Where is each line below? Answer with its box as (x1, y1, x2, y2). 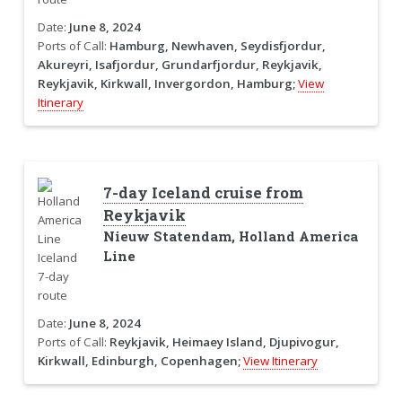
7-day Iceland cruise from (102, 182, 303, 203)
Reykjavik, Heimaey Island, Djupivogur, (109, 333, 339, 350)
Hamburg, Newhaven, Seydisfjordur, (109, 37, 326, 54)
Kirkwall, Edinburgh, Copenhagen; (37, 352, 240, 369)
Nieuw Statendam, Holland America (102, 227, 358, 245)
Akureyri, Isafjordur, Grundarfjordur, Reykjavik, (37, 56, 322, 73)
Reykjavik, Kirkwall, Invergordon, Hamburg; (37, 74, 295, 92)
